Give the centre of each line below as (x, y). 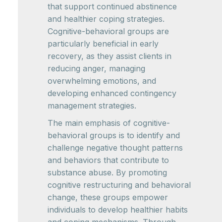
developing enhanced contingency (112, 93)
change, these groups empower (108, 197)
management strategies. (92, 106)
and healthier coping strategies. (106, 19)
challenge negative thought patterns (115, 148)
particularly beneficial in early (103, 44)
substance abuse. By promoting (107, 172)
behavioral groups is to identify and (114, 135)
